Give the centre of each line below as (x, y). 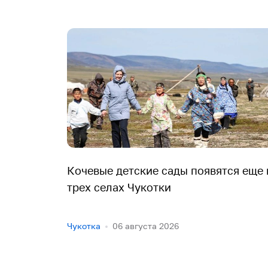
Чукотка (84, 226)
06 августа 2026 (146, 226)
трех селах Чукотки (119, 187)
